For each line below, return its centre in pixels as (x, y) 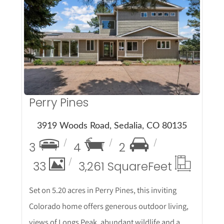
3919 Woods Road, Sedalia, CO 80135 (112, 126)
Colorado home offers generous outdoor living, (108, 206)
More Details (112, 36)
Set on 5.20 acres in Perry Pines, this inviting (102, 190)
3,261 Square (113, 166)
